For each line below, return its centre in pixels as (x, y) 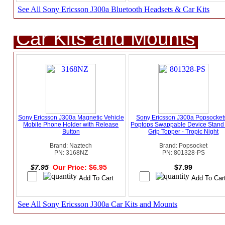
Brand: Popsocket (184, 146)
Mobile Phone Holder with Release (71, 125)
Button (71, 132)
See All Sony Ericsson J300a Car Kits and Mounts (98, 204)
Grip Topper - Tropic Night (184, 132)
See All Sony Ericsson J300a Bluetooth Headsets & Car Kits (114, 10)
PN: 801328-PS (183, 153)
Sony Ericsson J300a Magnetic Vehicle (71, 118)
